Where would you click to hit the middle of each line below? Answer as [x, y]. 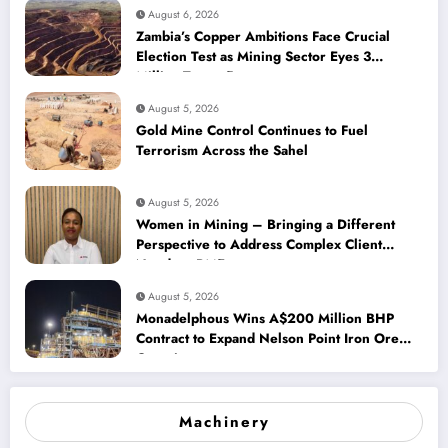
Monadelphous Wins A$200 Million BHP [265, 319]
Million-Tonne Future [201, 77]
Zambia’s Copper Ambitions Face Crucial [263, 37]
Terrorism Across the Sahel [222, 151]
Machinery [224, 421]
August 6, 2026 [183, 15]
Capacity [162, 359]
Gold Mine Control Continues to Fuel [252, 131]
